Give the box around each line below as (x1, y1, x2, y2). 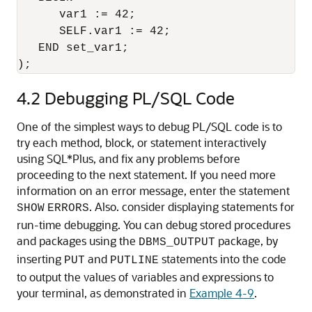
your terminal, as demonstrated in (17, 286, 189, 300)
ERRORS (47, 202, 89, 214)
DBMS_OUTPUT (139, 236, 215, 249)
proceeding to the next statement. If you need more (17, 167, 276, 182)
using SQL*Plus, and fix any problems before (17, 151, 240, 166)
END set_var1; (17, 42, 129, 54)
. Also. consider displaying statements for (89, 199, 295, 214)
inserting (17, 251, 64, 266)
